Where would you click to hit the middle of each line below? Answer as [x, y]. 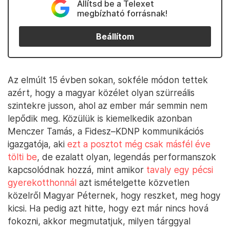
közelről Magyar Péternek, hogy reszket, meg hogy [114, 195]
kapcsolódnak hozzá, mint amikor [77, 170]
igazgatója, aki [37, 144]
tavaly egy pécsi [180, 170]
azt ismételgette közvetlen [133, 183]
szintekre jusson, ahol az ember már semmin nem [108, 106]
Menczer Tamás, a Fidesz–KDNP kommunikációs [106, 131]
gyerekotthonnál [42, 183]
